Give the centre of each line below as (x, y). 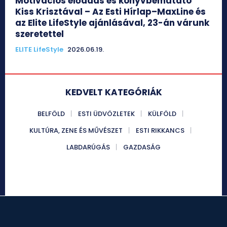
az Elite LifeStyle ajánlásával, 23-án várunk (112, 23)
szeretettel (40, 34)
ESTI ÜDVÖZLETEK (106, 113)
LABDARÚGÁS (88, 147)
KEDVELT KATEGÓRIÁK (113, 92)
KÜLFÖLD (162, 113)
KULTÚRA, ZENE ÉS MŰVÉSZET (76, 130)
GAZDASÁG (142, 147)
